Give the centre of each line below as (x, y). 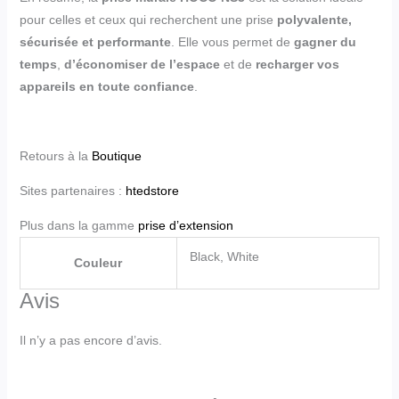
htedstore (152, 191)
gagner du (325, 42)
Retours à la (55, 156)
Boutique (116, 156)
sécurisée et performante (95, 42)
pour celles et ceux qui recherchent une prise (148, 20)
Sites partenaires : (72, 191)
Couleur (98, 263)
